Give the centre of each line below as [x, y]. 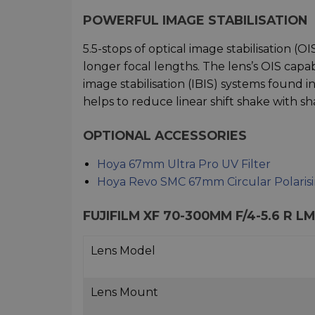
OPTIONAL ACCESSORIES [165, 135]
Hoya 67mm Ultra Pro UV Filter [184, 164]
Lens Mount [124, 292]
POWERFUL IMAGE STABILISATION [195, 20]
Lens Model [123, 250]
